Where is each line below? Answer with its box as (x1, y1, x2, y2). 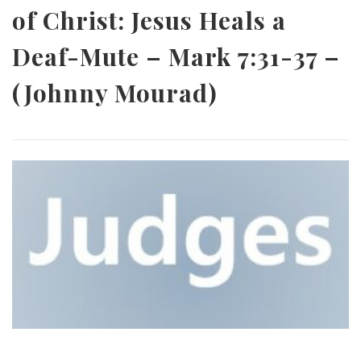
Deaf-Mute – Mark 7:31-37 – (12, 39, 340, 73)
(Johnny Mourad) (12, 76, 218, 109)
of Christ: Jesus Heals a (12, 3, 286, 36)
